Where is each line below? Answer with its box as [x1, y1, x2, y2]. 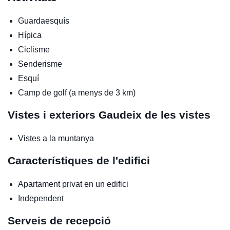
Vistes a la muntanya [18, 133, 94, 143]
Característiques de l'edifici [8, 154, 150, 166]
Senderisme [18, 59, 62, 68]
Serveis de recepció [8, 214, 111, 226]
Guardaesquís [18, 16, 69, 25]
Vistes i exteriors [8, 108, 99, 121]
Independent [18, 194, 64, 203]
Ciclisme [18, 45, 50, 54]
